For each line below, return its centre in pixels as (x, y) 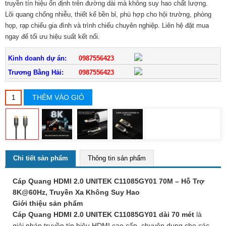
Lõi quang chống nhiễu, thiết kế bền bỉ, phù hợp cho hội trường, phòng (108, 15)
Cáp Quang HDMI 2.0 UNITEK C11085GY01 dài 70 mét (103, 215)
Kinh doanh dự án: (37, 59)
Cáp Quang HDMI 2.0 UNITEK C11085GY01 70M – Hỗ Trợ (108, 181)
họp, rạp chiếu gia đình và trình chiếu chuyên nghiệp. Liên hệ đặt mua (107, 26)
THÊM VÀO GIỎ (58, 98)
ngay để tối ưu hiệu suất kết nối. (52, 37)
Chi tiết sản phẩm (41, 158)
